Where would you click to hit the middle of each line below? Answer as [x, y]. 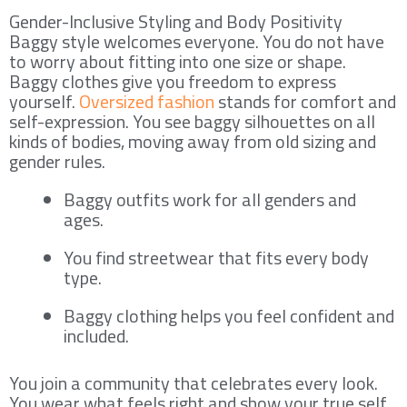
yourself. [44, 101]
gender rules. [57, 161]
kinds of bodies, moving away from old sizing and [193, 141]
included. [96, 335]
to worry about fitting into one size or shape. [178, 61]
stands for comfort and [305, 101]
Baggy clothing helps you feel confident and [229, 315]
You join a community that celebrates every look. [194, 382]
